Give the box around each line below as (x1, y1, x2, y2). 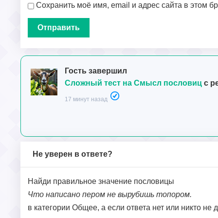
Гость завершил (65, 67, 127, 75)
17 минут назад (65, 96, 108, 103)
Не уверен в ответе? (33, 150, 112, 159)
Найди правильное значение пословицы (28, 177, 174, 186)
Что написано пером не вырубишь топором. (28, 190, 192, 199)
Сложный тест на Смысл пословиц (65, 79, 202, 88)
